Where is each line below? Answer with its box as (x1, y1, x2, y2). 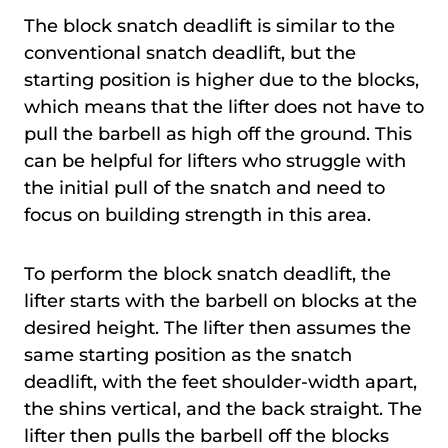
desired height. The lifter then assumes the (24, 316, 411, 339)
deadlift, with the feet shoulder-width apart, (24, 370, 417, 393)
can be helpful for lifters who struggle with (24, 149, 406, 172)
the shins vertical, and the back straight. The (24, 397, 422, 420)
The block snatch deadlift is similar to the (24, 14, 395, 37)
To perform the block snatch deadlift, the (24, 262, 391, 285)
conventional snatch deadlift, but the (24, 41, 356, 64)
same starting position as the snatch (24, 343, 352, 366)
